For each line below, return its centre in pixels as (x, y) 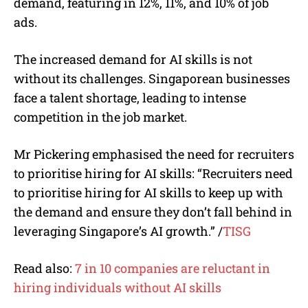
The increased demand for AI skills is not (133, 59)
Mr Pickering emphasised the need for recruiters (154, 154)
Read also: (44, 268)
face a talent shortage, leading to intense (130, 97)
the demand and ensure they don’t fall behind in (153, 211)
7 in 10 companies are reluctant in (173, 268)
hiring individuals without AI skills (118, 287)
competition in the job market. (100, 117)
